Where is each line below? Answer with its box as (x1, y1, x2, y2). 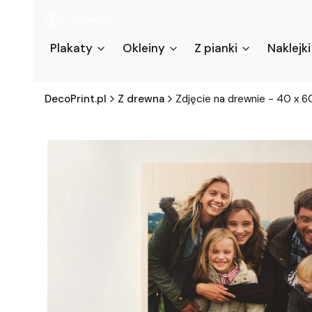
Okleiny (122, 40, 165, 56)
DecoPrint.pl (45, 92, 107, 106)
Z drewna (118, 92, 164, 106)
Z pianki (194, 40, 237, 56)
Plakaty (50, 40, 93, 56)
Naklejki (267, 40, 311, 56)
